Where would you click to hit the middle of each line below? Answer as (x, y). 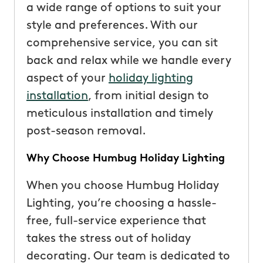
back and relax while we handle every (129, 61)
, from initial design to (148, 96)
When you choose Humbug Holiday (122, 186)
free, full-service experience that (116, 221)
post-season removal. (86, 131)
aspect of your (67, 78)
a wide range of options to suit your (124, 8)
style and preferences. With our (112, 26)
